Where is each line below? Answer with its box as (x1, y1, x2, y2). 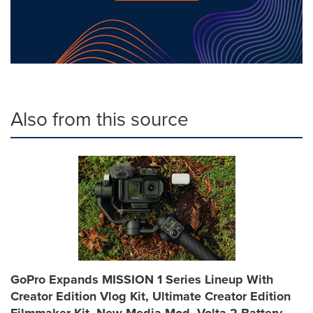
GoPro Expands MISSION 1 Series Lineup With (10, 270, 273, 289)
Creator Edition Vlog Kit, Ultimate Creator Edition (10, 287, 291, 305)
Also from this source (10, 105, 189, 133)
